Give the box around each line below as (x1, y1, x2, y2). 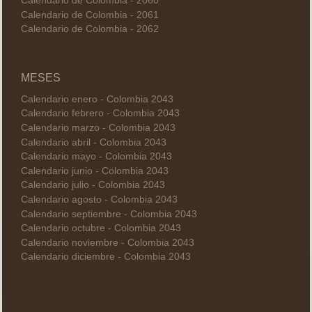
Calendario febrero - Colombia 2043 (20, 108, 180, 119)
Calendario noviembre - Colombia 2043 (20, 237, 194, 248)
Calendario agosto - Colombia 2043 (20, 194, 178, 205)
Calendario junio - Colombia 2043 (20, 165, 169, 176)
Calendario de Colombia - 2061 (20, 9, 159, 20)
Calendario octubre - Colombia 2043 (20, 223, 181, 234)
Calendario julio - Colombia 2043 (20, 180, 165, 191)
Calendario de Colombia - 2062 (20, 24, 159, 35)
